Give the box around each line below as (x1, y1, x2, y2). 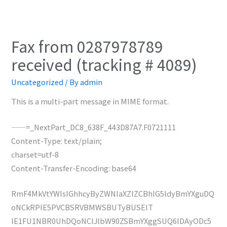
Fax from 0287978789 (11, 34, 164, 57)
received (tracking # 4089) (11, 53, 198, 75)
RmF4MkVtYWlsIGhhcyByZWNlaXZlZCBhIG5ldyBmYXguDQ (11, 188, 215, 199)
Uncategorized (11, 76, 64, 87)
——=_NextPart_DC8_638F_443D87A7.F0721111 (11, 121, 176, 132)
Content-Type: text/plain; (11, 135, 102, 146)
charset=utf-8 (11, 148, 59, 160)
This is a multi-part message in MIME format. (11, 96, 169, 107)
